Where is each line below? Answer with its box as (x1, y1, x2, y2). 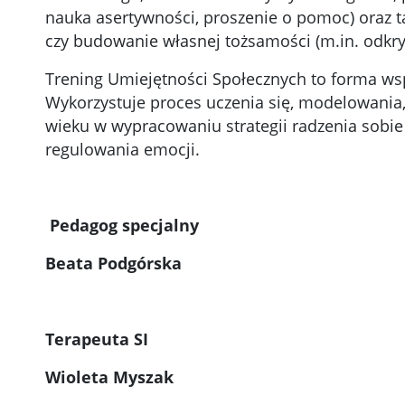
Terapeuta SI (44, 328, 148, 351)
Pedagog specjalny (44, 214, 199, 237)
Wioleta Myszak (44, 366, 174, 389)
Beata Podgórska (44, 252, 182, 275)
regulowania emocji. (44, 138, 200, 161)
